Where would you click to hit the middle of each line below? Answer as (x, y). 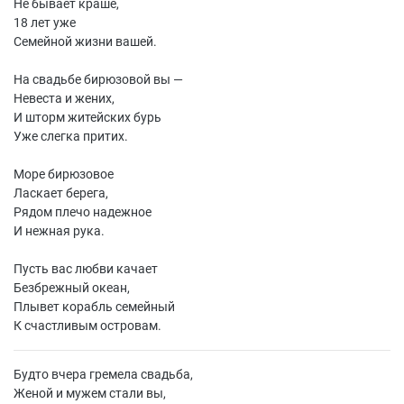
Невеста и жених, (64, 98)
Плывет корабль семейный (94, 307)
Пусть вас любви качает (86, 269)
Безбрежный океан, (72, 288)
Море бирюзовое (64, 174)
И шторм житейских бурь (87, 117)
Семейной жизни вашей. (85, 41)
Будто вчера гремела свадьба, (103, 374)
